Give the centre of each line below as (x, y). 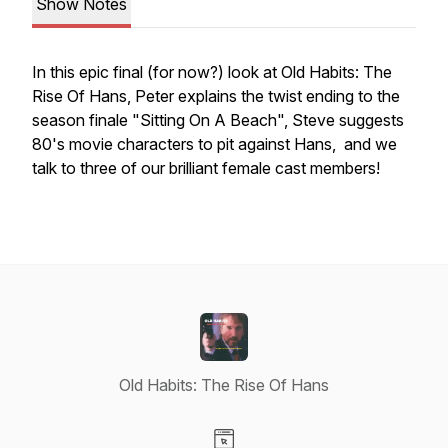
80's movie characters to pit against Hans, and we (214, 144)
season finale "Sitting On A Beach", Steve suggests (218, 120)
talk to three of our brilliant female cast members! (208, 168)
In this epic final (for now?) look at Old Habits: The (212, 72)
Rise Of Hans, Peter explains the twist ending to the (216, 96)
